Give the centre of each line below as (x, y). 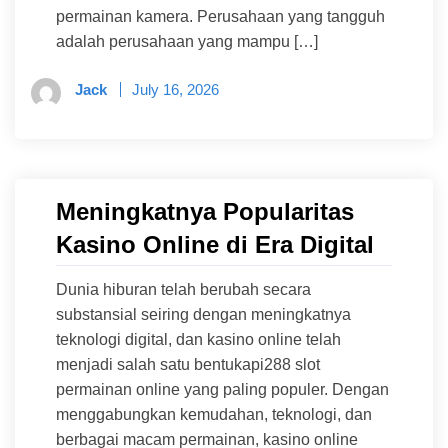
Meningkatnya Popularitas (205, 212)
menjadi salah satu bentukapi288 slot (188, 365)
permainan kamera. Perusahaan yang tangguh (220, 17)
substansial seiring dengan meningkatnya (203, 315)
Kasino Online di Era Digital (215, 245)
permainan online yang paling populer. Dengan (222, 390)
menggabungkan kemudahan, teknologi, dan (214, 415)
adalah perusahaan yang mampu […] (187, 42)
